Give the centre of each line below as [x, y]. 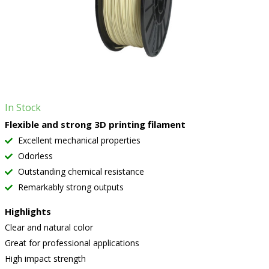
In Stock [23, 107]
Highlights [28, 211]
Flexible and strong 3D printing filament [95, 124]
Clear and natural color [49, 227]
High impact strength [45, 258]
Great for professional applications [72, 243]
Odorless [34, 156]
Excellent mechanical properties [78, 140]
